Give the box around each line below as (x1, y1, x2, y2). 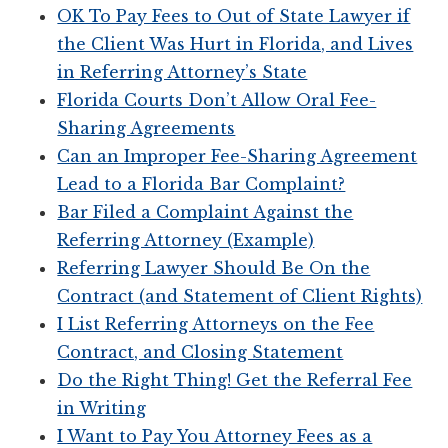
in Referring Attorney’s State (57, 61, 308, 82)
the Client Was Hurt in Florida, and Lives (57, 33, 414, 54)
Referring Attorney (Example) (57, 229, 315, 250)
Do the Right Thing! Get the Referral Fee (57, 369, 413, 390)
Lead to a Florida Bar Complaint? (57, 173, 346, 194)
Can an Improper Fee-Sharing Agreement (57, 145, 418, 166)
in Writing (57, 397, 147, 418)
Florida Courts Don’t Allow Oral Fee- (57, 89, 377, 110)
